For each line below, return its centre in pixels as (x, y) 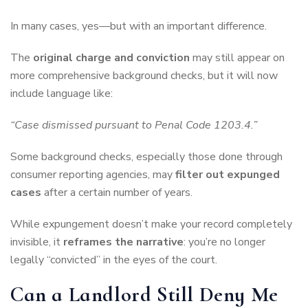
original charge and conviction (111, 58)
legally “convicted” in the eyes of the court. (114, 260)
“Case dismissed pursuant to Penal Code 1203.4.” (134, 125)
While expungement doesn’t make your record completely (151, 224)
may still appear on (237, 58)
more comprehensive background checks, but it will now (144, 76)
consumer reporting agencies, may (93, 175)
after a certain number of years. (117, 193)
